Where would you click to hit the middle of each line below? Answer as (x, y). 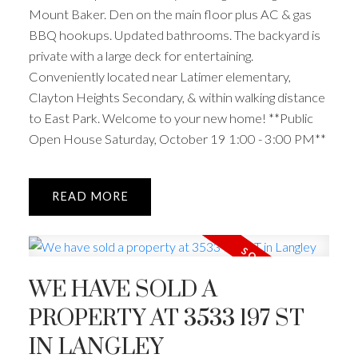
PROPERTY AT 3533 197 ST (166, 319)
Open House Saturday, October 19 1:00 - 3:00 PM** (177, 139)
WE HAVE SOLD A (123, 290)
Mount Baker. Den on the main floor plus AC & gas (170, 14)
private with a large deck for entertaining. (141, 56)
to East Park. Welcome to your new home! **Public (171, 118)
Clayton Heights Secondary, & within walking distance (177, 97)
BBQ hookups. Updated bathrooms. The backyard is (174, 35)
